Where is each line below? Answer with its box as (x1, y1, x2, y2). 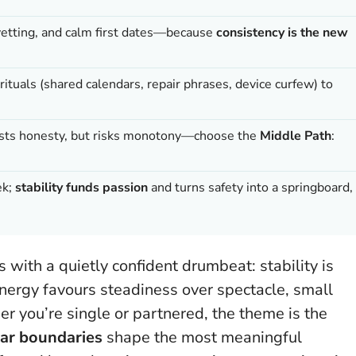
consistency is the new (216, 23, 348, 41)
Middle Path (260, 126, 331, 145)
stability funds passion (15, 178, 148, 196)
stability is (260, 254, 334, 277)
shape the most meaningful (103, 326, 302, 348)
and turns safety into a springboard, (148, 178, 353, 196)
